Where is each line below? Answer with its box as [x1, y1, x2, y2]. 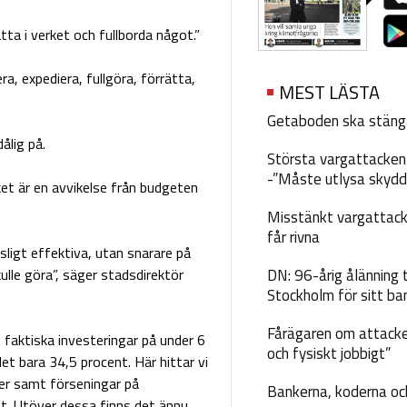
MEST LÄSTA [278, 78, 380, 107]
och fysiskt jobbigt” [266, 342, 391, 366]
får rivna [266, 225, 320, 250]
